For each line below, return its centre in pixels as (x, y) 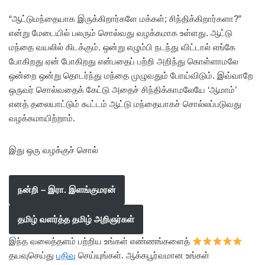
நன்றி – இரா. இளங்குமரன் (67, 190)
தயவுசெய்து (33, 255)
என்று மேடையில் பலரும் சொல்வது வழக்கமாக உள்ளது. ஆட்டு (121, 33)
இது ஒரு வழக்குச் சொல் (54, 150)
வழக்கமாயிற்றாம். (42, 118)
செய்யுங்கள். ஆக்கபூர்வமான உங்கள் (143, 255)
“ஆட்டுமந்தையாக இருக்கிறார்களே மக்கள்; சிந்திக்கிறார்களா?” (125, 19)
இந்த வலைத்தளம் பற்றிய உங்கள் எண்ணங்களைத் (101, 241)
